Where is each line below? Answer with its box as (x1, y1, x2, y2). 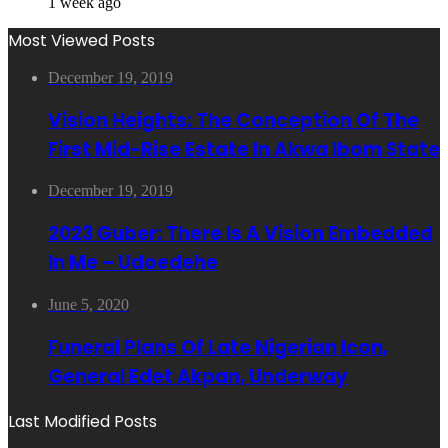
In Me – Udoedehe (48, 249, 218, 277)
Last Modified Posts (8, 410, 157, 434)
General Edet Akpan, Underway (48, 362, 348, 390)
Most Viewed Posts (8, 28, 155, 52)
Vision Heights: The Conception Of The (48, 106, 419, 134)
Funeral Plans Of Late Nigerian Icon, (48, 333, 388, 361)
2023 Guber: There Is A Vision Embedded (48, 220, 433, 248)
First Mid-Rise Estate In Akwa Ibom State (48, 135, 440, 163)
